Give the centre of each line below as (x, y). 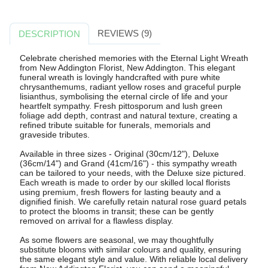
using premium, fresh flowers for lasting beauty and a (120, 192)
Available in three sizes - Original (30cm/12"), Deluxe (119, 154)
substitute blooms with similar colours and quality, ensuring (130, 250)
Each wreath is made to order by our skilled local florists (125, 183)
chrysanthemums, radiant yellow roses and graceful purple (130, 87)
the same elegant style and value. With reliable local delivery (133, 259)
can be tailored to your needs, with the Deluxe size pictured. (133, 173)
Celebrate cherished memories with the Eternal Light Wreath (134, 58)
